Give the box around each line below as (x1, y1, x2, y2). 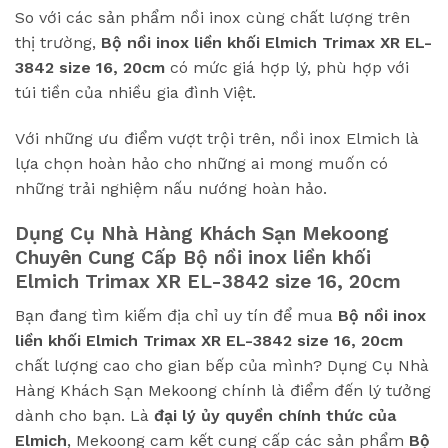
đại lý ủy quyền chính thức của (154, 406, 396, 426)
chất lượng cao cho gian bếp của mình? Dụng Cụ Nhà (15, 356, 429, 376)
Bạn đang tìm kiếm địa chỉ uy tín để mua (15, 306, 338, 326)
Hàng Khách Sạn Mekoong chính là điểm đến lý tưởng (15, 381, 431, 401)
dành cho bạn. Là (15, 406, 154, 426)
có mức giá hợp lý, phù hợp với (165, 57, 409, 77)
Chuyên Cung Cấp (15, 245, 183, 269)
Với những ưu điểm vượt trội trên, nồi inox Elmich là (15, 128, 419, 148)
